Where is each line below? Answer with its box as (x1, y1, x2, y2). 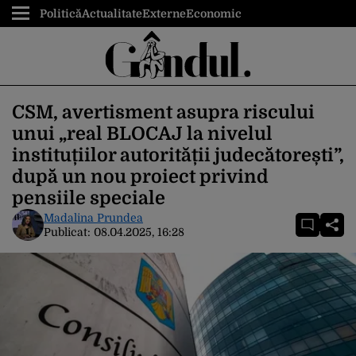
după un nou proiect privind (12, 166, 269, 188)
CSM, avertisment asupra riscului (12, 102, 315, 123)
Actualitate (82, 7, 142, 20)
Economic (186, 7, 242, 20)
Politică (40, 7, 82, 20)
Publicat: (44, 226, 94, 238)
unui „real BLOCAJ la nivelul (12, 123, 273, 145)
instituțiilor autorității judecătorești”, (12, 145, 344, 166)
